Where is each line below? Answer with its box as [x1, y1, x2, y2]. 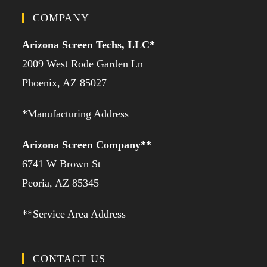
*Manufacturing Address [22, 108, 129, 120]
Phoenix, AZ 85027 [22, 77, 107, 89]
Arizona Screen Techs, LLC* [22, 39, 156, 51]
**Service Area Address [22, 208, 126, 221]
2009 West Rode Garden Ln [22, 58, 144, 70]
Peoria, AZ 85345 [22, 177, 100, 190]
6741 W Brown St [22, 158, 101, 170]
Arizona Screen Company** [22, 139, 152, 151]
